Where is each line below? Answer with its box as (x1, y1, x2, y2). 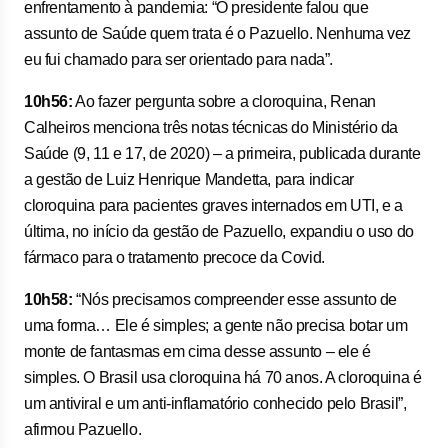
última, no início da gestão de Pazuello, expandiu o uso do (24, 223, 414, 240)
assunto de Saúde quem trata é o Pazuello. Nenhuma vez (24, 25, 411, 42)
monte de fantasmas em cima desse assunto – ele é (24, 343, 371, 360)
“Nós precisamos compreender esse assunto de (72, 291, 398, 308)
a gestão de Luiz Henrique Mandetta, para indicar (24, 171, 354, 188)
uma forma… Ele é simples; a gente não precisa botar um (24, 317, 408, 334)
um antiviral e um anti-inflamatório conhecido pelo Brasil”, (24, 395, 407, 412)
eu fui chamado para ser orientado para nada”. (24, 51, 334, 68)
